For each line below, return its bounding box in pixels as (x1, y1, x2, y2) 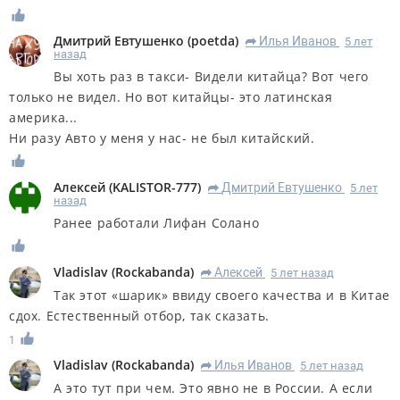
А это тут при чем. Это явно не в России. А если (54, 379, 373, 396)
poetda (191, 32, 235, 50)
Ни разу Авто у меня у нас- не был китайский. (9, 129, 315, 147)
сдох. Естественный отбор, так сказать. (9, 307, 270, 325)
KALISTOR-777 (112, 179, 197, 196)
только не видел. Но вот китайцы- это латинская (9, 88, 333, 106)
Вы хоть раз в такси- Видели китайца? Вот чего (54, 68, 370, 86)
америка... (9, 109, 78, 127)
